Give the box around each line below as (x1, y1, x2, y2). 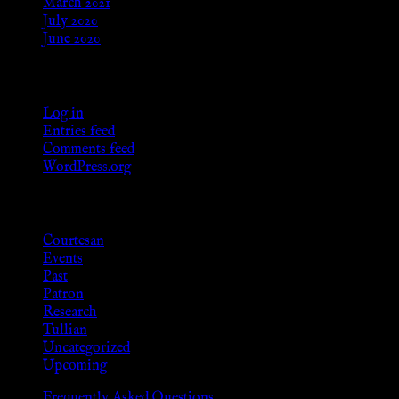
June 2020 (43, 30, 101, 49)
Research (43, 304, 97, 322)
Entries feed (43, 122, 115, 141)
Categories (7, 192, 82, 216)
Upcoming (43, 357, 107, 376)
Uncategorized (43, 339, 130, 358)
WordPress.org (43, 158, 131, 176)
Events (43, 250, 83, 269)
